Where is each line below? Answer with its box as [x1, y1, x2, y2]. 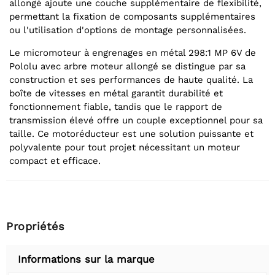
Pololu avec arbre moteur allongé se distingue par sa [9, 61, 246, 72]
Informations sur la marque [18, 254, 155, 266]
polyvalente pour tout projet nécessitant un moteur [9, 142, 240, 153]
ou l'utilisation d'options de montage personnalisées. [9, 25, 246, 36]
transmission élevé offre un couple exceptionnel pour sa [9, 115, 263, 126]
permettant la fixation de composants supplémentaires [9, 11, 255, 23]
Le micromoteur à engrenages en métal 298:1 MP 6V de [9, 47, 256, 59]
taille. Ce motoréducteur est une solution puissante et [9, 128, 254, 140]
